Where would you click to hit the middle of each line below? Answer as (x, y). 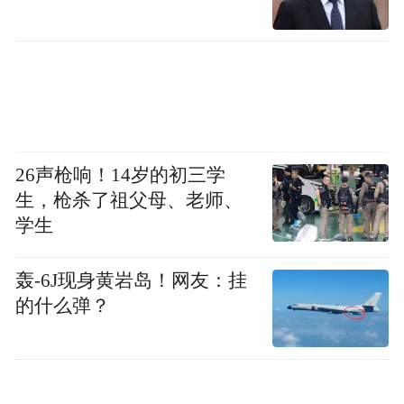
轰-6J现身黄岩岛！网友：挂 (132, 281)
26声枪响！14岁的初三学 (121, 175)
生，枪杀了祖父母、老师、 (129, 201)
